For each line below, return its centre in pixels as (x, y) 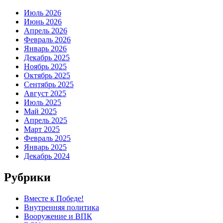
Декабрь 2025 (47, 58)
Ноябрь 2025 (45, 67)
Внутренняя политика (61, 207)
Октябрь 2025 (47, 76)
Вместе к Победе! (54, 198)
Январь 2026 (45, 49)
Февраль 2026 (47, 40)
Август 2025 (45, 94)
